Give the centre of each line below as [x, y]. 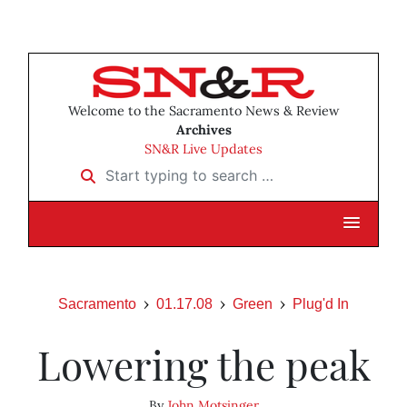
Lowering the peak [203, 364]
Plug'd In [321, 304]
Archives [203, 130]
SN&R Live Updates [203, 149]
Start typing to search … [153, 169]
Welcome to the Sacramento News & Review [203, 111]
